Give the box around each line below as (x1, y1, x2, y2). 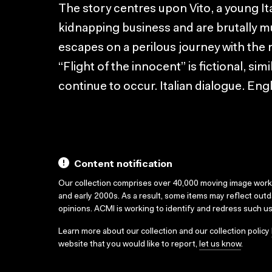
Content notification (74, 160, 172, 169)
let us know (199, 240, 241, 249)
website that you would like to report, (58, 240, 199, 249)
